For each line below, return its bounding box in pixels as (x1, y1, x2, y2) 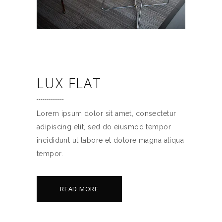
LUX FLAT (37, 74, 102, 92)
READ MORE (60, 184, 99, 193)
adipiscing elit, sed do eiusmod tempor (37, 123, 171, 131)
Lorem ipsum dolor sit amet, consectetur (37, 110, 176, 117)
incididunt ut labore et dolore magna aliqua (37, 136, 184, 144)
